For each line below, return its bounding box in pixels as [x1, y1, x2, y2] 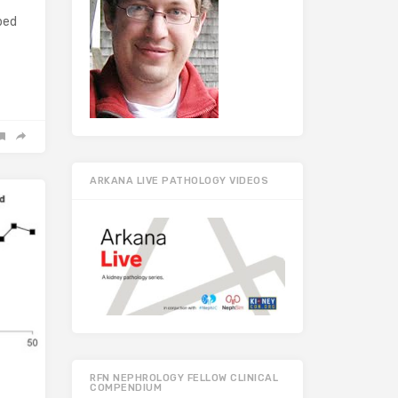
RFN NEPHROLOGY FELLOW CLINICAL [90, 372, 278, 385]
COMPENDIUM [90, 382, 162, 394]
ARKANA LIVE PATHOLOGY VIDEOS [90, 175, 268, 187]
